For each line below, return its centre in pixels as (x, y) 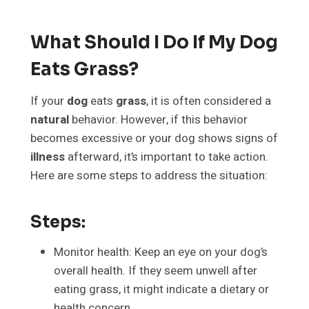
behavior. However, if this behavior (158, 120)
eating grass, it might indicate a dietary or (161, 290)
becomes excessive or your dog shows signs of (154, 139)
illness (48, 157)
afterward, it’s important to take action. (167, 157)
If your (49, 101)
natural (50, 120)
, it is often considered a (209, 101)
